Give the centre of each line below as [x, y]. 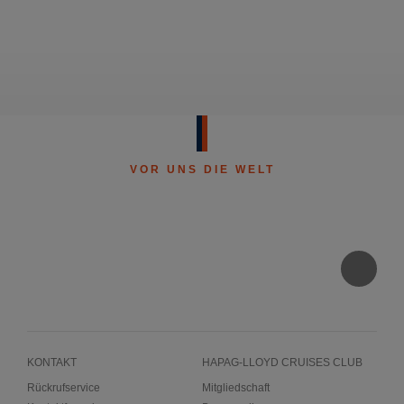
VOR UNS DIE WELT [202, 169]
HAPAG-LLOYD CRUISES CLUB [282, 362]
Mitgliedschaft [236, 387]
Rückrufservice [64, 387]
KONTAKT [52, 362]
